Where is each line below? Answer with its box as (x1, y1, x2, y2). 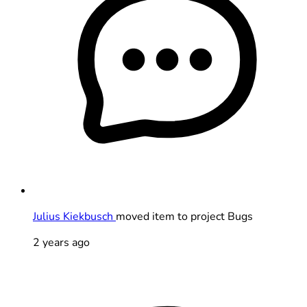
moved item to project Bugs (116, 208, 253, 224)
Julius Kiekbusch (33, 208, 116, 224)
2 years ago (33, 234, 90, 250)
